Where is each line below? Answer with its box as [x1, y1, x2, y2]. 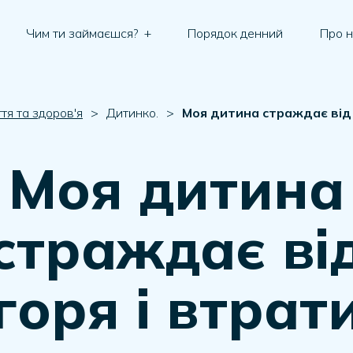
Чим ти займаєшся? [26, 25, 142, 41]
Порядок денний [188, 25, 283, 41]
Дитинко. [106, 105, 158, 121]
